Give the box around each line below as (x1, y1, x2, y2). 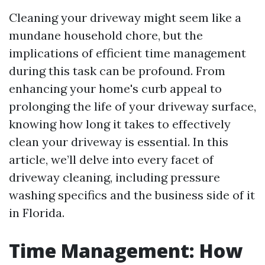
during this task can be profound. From (9, 63, 225, 78)
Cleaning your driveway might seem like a (9, 10, 241, 25)
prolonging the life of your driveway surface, (9, 99, 256, 114)
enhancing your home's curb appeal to (9, 81, 222, 96)
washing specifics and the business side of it (9, 188, 255, 202)
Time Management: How (9, 238, 243, 263)
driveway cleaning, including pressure (9, 170, 220, 185)
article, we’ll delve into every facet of (9, 152, 214, 167)
